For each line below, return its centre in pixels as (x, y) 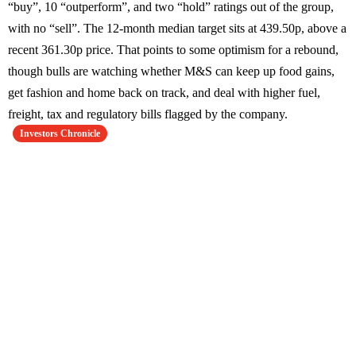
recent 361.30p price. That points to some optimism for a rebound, (173, 50)
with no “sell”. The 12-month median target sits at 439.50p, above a (177, 29)
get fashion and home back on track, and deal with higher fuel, (164, 93)
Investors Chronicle (60, 134)
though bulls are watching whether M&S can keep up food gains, (171, 72)
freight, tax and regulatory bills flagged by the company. (148, 114)
